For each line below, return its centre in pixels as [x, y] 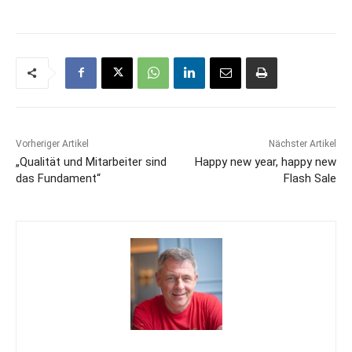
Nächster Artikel [302, 143]
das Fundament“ [58, 178]
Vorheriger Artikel [52, 143]
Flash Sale [310, 178]
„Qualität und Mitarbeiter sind [91, 161]
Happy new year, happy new [265, 161]
